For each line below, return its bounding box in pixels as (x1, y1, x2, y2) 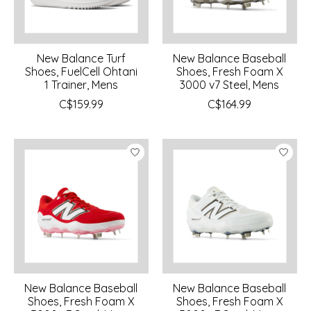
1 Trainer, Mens (44, 78, 118, 92)
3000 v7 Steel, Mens (180, 78, 280, 92)
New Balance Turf (36, 51, 126, 66)
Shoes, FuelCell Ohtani (24, 65, 137, 79)
